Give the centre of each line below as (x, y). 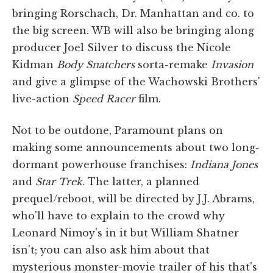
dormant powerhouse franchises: (101, 164)
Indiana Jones (224, 164)
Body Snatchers (96, 64)
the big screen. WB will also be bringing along (133, 30)
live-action (42, 98)
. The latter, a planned (141, 181)
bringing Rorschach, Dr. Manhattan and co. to (133, 13)
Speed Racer (104, 98)
